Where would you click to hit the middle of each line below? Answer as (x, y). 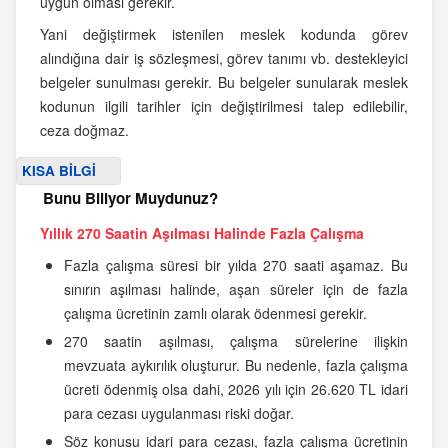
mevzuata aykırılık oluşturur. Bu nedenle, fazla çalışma (236, 365)
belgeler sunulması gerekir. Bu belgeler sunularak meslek (224, 82)
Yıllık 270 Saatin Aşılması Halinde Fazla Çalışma (202, 233)
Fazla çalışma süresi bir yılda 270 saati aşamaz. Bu (236, 265)
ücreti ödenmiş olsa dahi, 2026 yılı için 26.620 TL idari (236, 389)
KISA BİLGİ (59, 171)
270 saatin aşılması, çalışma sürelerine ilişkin (236, 341)
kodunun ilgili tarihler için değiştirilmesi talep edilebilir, (224, 106)
